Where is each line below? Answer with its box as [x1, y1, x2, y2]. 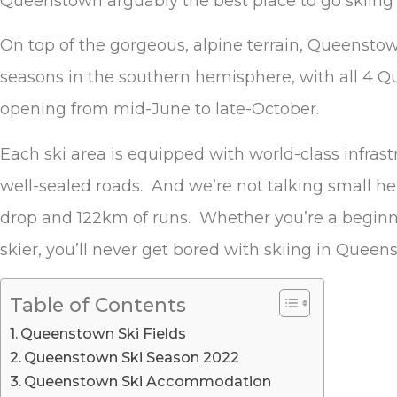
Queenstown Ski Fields [20, 324, 187, 343]
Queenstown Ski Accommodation [24, 372, 272, 391]
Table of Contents [10, 292, 186, 316]
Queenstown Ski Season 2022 [24, 348, 240, 367]
